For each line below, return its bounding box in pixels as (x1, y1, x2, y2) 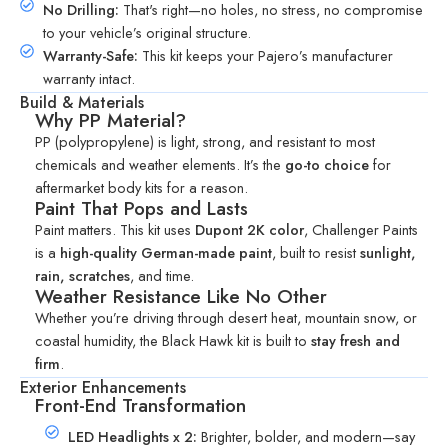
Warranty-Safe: (42, 45, 138, 67)
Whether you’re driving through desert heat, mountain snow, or (35, 307, 417, 329)
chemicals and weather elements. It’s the (35, 154, 285, 176)
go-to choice (285, 154, 369, 176)
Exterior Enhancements (20, 376, 186, 400)
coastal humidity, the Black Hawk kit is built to (35, 330, 311, 352)
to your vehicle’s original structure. (42, 22, 251, 44)
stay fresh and (311, 330, 400, 352)
